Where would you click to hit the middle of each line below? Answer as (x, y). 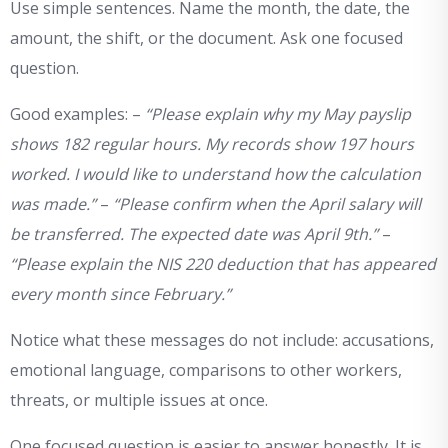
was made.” (53, 204)
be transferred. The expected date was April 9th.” (194, 234)
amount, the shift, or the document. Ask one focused (206, 38)
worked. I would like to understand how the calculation (215, 174)
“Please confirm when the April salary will (267, 204)
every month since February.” (120, 294)
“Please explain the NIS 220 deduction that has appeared (223, 264)
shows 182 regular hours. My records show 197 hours (212, 144)
